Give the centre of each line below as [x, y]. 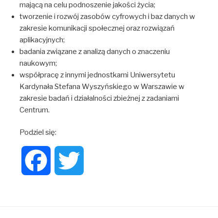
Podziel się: [38, 132]
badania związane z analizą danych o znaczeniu [94, 51]
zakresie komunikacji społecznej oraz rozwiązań [97, 28]
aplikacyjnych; [42, 40]
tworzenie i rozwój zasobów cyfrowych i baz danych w [107, 16]
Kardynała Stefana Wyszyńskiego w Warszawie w [102, 86]
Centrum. [34, 110]
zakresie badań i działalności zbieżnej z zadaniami [99, 98]
